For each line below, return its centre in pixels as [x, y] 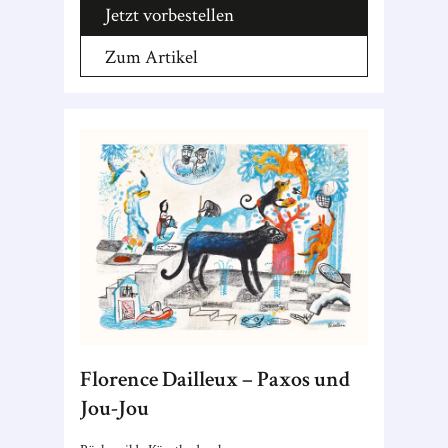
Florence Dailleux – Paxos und [215, 379]
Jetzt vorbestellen [169, 15]
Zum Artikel [151, 57]
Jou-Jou [114, 408]
